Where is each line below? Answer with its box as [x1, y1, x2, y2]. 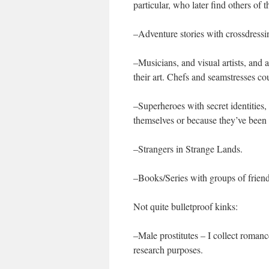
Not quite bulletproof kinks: [133, 200, 238, 213]
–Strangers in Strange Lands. [133, 142, 243, 155]
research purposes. [133, 243, 203, 256]
